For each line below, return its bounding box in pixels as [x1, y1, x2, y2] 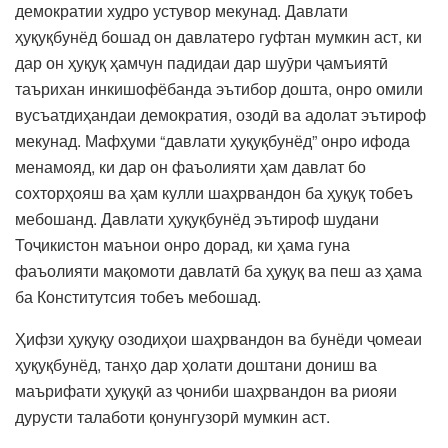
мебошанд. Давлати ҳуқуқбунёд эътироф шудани [15, 206, 379, 230]
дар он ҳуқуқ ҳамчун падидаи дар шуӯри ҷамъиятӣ [15, 50, 388, 74]
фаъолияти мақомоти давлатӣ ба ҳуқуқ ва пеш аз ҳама [15, 258, 422, 282]
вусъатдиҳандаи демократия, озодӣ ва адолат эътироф [15, 102, 426, 126]
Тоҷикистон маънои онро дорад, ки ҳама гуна [15, 232, 350, 256]
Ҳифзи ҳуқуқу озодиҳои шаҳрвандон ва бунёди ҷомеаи [15, 326, 422, 350]
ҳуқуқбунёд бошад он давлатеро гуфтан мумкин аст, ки [15, 24, 422, 48]
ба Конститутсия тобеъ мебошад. [15, 284, 261, 308]
